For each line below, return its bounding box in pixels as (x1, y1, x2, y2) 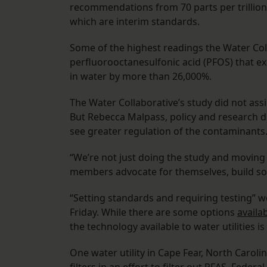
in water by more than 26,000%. (70, 70, 212, 83)
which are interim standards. (70, 15, 200, 29)
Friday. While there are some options (70, 206, 237, 219)
